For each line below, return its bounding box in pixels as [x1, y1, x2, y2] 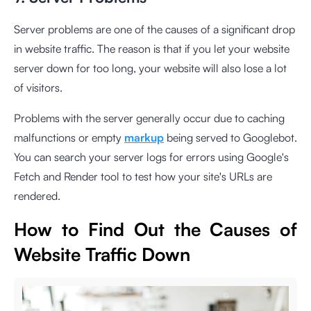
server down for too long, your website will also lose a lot [14, 60, 287, 75]
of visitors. [14, 80, 62, 94]
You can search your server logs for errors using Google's [14, 149, 289, 164]
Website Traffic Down [14, 242, 190, 265]
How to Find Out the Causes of [14, 217, 297, 240]
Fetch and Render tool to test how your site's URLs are [14, 169, 272, 183]
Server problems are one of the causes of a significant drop [14, 22, 295, 36]
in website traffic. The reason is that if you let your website [14, 41, 289, 56]
